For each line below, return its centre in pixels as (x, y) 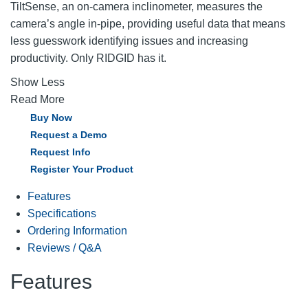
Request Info (60, 152)
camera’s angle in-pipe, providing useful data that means (148, 23)
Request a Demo (69, 134)
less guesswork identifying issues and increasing (129, 41)
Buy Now (51, 117)
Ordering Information (77, 230)
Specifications (62, 213)
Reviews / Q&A (65, 247)
